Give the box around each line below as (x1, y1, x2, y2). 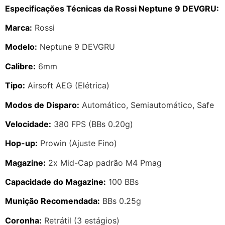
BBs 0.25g (100, 196, 141, 206)
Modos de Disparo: (5, 99, 79, 110)
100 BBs (106, 177, 139, 187)
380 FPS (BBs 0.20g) (51, 119, 133, 129)
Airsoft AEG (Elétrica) (25, 80, 109, 91)
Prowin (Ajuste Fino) (38, 138, 117, 149)
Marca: (5, 22, 32, 33)
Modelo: (5, 42, 37, 52)
